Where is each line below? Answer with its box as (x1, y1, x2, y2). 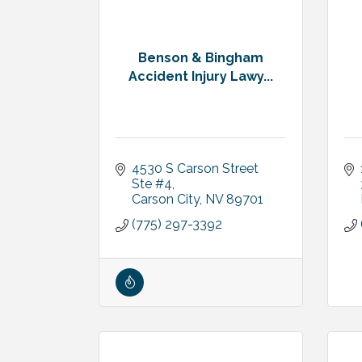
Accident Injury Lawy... (128, 68, 273, 84)
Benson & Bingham (137, 49, 263, 65)
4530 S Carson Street (132, 161, 259, 176)
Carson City (132, 192, 200, 207)
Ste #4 (132, 176, 172, 192)
